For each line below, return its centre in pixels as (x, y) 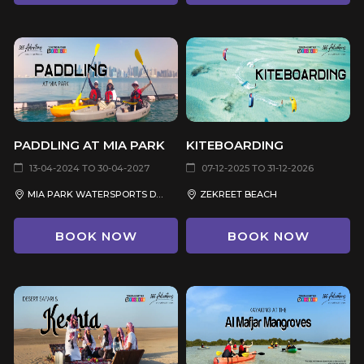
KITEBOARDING (235, 145)
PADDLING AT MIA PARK (89, 145)
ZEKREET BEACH (238, 194)
